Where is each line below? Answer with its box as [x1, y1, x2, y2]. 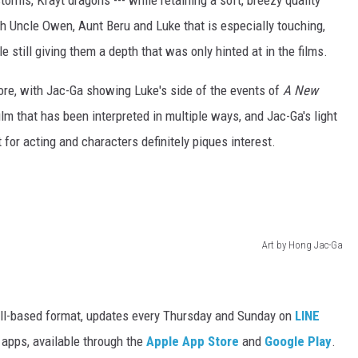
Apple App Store [146, 333, 239, 350]
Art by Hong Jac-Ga [262, 239, 343, 252]
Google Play [265, 333, 332, 350]
